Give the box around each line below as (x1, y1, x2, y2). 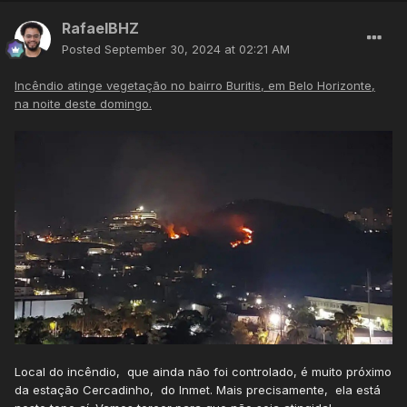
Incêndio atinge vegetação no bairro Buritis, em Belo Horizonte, (15, 78, 375, 94)
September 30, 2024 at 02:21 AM (104, 42, 290, 57)
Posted (62, 42, 104, 57)
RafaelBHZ (62, 19, 139, 38)
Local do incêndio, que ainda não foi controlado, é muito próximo (15, 363, 392, 379)
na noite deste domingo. (15, 96, 152, 112)
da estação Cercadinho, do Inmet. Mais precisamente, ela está (15, 382, 381, 397)
